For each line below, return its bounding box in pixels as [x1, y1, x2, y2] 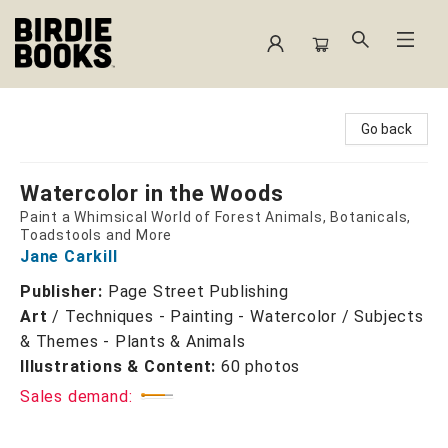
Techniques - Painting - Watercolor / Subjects [64, 307, 424, 326]
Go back [361, 121, 412, 137]
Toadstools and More [20, 227, 173, 243]
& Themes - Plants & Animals [20, 332, 246, 351]
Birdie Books [15, 99, 104, 115]
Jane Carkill [20, 247, 118, 266]
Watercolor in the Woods [20, 181, 284, 206]
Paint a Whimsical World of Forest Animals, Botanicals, [20, 209, 412, 225]
